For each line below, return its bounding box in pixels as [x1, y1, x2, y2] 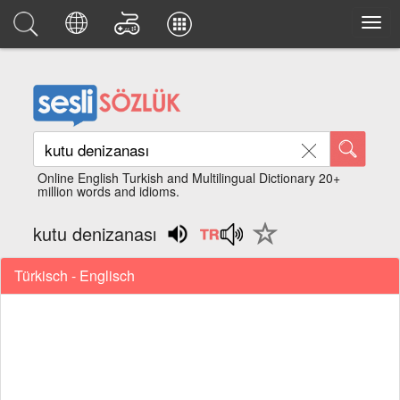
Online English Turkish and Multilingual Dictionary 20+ [37, 169, 341, 187]
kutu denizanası [33, 221, 157, 246]
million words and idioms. [37, 182, 180, 200]
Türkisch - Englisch [14, 264, 135, 286]
